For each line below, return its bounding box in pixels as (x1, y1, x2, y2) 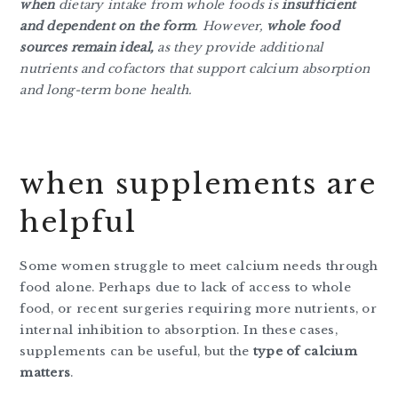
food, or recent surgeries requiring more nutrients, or (20, 300, 377, 316)
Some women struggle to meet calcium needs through (20, 258, 378, 274)
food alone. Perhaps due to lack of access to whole (20, 279, 351, 295)
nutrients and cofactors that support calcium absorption (20, 60, 370, 76)
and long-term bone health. (20, 82, 193, 98)
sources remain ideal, (20, 39, 155, 55)
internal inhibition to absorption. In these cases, (20, 322, 338, 338)
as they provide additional (154, 39, 323, 55)
